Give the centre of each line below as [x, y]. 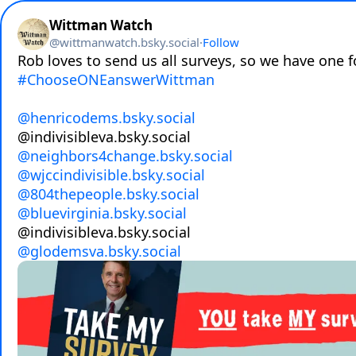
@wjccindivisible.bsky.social [111, 175]
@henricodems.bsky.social [106, 118]
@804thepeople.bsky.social [108, 194]
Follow [221, 42]
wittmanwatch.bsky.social [130, 42]
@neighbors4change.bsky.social [125, 156]
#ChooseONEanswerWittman [116, 79]
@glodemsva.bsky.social [99, 251]
